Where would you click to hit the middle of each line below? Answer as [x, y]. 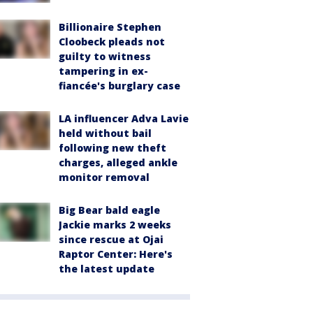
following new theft [112, 147]
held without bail [105, 133]
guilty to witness [105, 56]
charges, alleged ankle [118, 162]
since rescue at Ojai [111, 239]
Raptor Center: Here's [116, 254]
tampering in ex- [103, 71]
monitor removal [104, 177]
